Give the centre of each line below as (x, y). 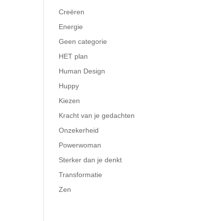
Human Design (82, 71)
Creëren (72, 12)
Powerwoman (80, 145)
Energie (71, 27)
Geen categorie (83, 41)
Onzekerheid (79, 130)
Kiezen (70, 101)
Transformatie (81, 175)
